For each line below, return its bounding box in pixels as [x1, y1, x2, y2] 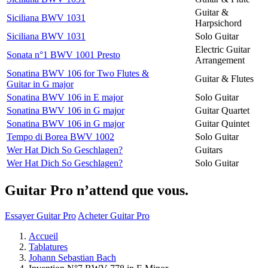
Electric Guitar [195, 44, 250, 54]
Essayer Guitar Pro [5, 210, 76, 221]
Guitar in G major [7, 78, 74, 89]
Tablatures [29, 241, 68, 252]
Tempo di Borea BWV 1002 [7, 131, 114, 142]
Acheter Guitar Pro [78, 210, 150, 221]
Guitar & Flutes [195, 73, 254, 84]
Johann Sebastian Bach [29, 252, 116, 263]
